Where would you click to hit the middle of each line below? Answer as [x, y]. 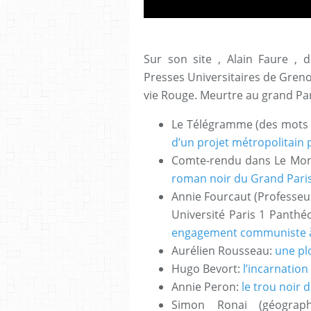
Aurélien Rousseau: [223, 250]
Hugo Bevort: [207, 268]
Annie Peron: [207, 286]
